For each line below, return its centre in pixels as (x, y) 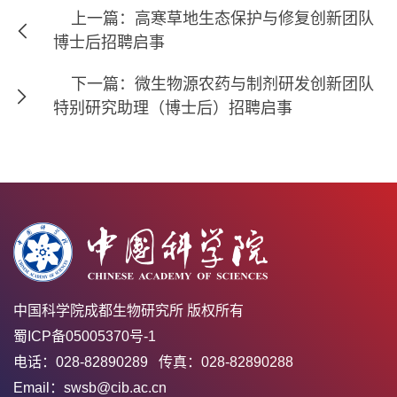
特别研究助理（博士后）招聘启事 (173, 108)
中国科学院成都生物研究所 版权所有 (128, 310)
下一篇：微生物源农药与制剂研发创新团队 (222, 84)
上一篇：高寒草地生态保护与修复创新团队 (222, 18)
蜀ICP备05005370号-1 (85, 336)
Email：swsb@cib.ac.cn (90, 387)
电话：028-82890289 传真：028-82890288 (153, 362)
